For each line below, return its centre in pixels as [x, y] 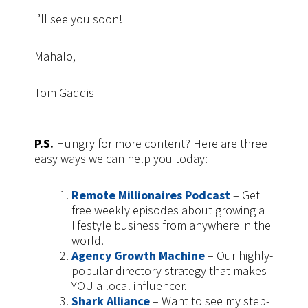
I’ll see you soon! [78, 19]
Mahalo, [55, 56]
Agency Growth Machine [138, 256]
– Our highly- [239, 256]
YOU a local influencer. [129, 286]
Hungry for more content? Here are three [162, 143]
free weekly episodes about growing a [168, 210]
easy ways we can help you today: [121, 158]
